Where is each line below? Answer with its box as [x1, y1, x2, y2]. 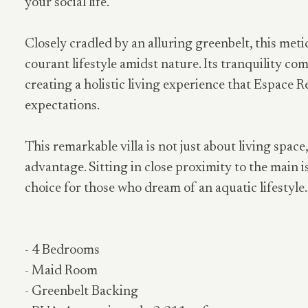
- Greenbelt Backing [25, 285, 138, 298]
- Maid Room [25, 264, 98, 278]
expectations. [25, 99, 100, 113]
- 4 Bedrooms [25, 243, 100, 257]
